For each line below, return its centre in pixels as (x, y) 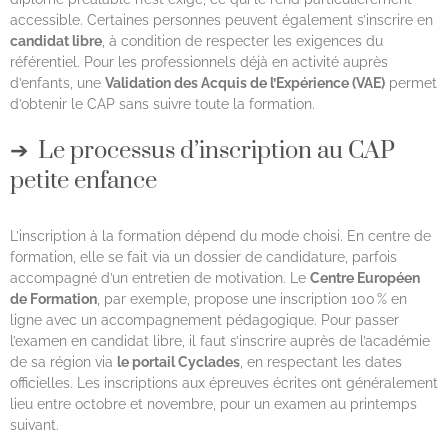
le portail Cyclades (178, 362)
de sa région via (63, 362)
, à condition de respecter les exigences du (242, 41)
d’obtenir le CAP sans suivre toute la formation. (162, 104)
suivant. (34, 425)
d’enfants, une (57, 83)
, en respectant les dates (321, 362)
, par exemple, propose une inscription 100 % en (252, 299)
